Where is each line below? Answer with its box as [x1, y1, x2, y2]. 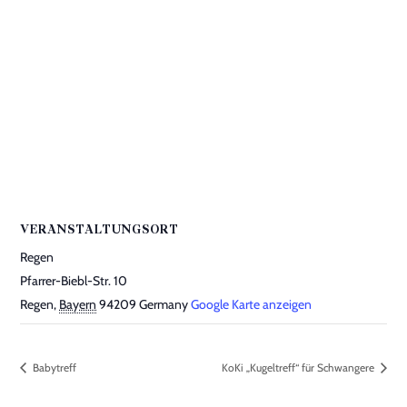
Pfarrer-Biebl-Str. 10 [20, 273, 128, 289]
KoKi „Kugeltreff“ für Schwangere [221, 360, 377, 374]
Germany [139, 296, 189, 313]
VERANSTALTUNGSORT [20, 223, 180, 237]
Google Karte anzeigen [191, 296, 313, 313]
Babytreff [30, 360, 77, 374]
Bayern [59, 296, 97, 313]
